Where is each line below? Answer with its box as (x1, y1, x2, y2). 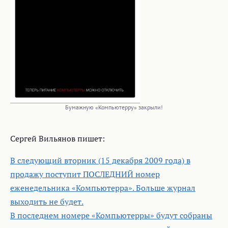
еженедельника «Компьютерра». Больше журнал (10, 182, 195, 193)
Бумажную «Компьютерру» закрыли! (65, 103, 163, 111)
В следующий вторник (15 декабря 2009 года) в (10, 155, 190, 166)
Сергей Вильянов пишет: (10, 133, 105, 144)
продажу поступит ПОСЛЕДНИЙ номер (10, 168, 160, 180)
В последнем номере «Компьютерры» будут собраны (10, 210, 212, 221)
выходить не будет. (10, 196, 83, 207)
